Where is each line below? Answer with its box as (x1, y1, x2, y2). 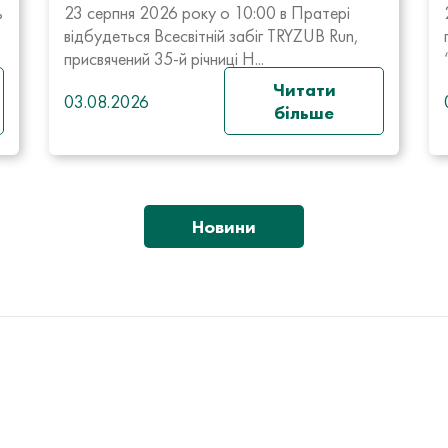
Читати (272, 78, 336, 101)
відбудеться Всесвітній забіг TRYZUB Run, (64, 24, 359, 47)
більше (274, 101, 334, 124)
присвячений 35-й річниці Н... (64, 47, 264, 70)
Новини (192, 215, 256, 238)
